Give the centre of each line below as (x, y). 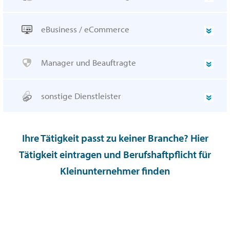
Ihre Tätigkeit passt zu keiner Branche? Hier (115, 138)
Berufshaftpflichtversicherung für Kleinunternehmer (115, 214)
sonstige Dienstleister (81, 96)
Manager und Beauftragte (89, 63)
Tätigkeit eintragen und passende (115, 199)
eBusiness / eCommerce (85, 29)
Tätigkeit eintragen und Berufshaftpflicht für (115, 155)
